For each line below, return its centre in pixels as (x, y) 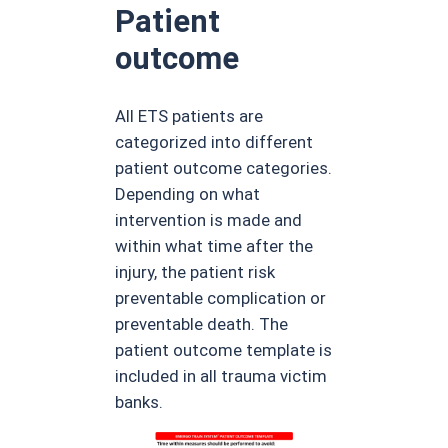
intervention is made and (209, 220)
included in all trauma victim (221, 376)
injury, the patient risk (195, 272)
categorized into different (214, 142)
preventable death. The (202, 324)
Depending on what (188, 194)
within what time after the (214, 246)
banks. (139, 402)
